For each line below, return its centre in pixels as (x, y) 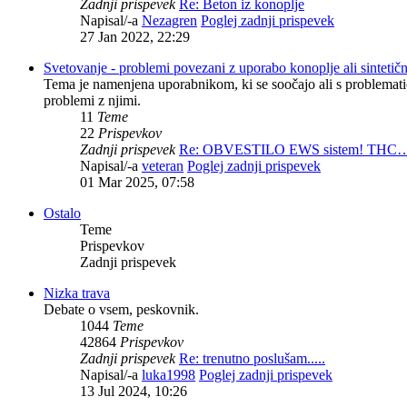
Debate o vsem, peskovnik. (121, 310)
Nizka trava (77, 293)
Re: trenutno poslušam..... (252, 359)
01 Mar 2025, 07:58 (137, 183)
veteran (163, 166)
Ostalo (62, 213)
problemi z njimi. (92, 101)
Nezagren (169, 21)
